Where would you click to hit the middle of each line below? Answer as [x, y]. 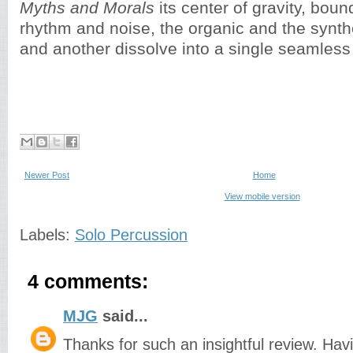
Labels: [47, 235]
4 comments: [88, 282]
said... [123, 316]
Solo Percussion [131, 235]
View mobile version [262, 196]
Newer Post [47, 175]
